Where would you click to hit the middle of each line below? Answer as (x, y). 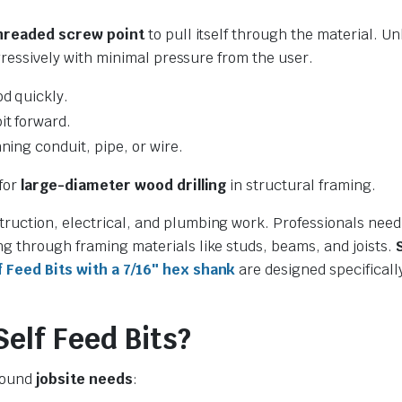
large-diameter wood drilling (124, 185)
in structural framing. (301, 185)
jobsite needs (84, 379)
